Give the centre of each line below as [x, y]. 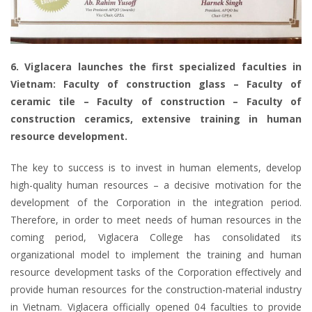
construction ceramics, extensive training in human [156, 118]
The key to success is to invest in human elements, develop [156, 167]
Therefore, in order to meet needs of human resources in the [156, 219]
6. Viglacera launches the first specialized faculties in [156, 66]
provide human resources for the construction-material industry [156, 289]
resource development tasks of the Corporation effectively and [156, 272]
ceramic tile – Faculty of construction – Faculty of [156, 101]
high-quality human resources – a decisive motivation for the [156, 185]
